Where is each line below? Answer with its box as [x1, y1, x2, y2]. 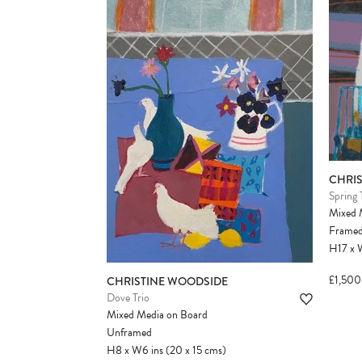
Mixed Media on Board [107, 306, 208, 324]
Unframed [107, 324, 152, 342]
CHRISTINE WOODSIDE [107, 273, 228, 290]
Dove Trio [107, 289, 149, 307]
